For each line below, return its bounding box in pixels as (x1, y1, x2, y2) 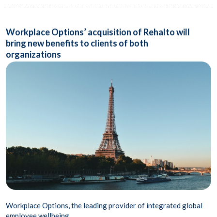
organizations (6, 49, 61, 60)
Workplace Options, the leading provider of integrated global (6, 201, 202, 210)
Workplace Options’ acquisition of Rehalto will (6, 27, 190, 38)
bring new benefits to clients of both (6, 38, 148, 49)
